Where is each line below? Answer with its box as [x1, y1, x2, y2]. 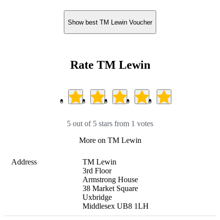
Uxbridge [82, 192, 112, 201]
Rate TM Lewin [70, 58, 150, 71]
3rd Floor [82, 166, 111, 175]
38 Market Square [82, 184, 138, 192]
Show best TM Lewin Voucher [68, 18, 152, 26]
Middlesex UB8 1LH [82, 201, 149, 210]
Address [11, 157, 37, 166]
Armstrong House [82, 175, 138, 184]
